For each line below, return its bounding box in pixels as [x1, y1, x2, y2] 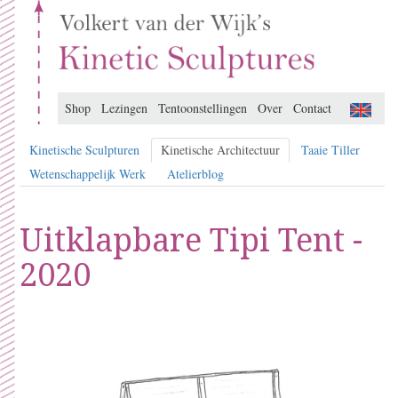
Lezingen [101, 99, 147, 117]
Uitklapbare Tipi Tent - [20, 218, 362, 261]
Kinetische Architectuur [161, 141, 280, 158]
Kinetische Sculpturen [29, 141, 139, 158]
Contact [293, 99, 331, 117]
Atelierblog [167, 165, 224, 182]
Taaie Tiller [301, 141, 360, 158]
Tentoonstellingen [158, 99, 247, 117]
